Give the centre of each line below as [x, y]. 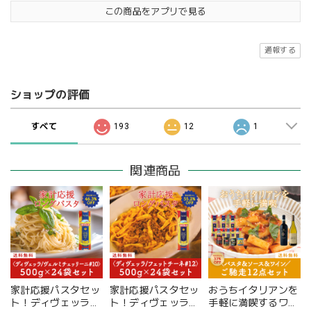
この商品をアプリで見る [155, 12]
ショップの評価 [50, 95]
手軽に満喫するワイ [253, 303]
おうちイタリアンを [253, 291]
